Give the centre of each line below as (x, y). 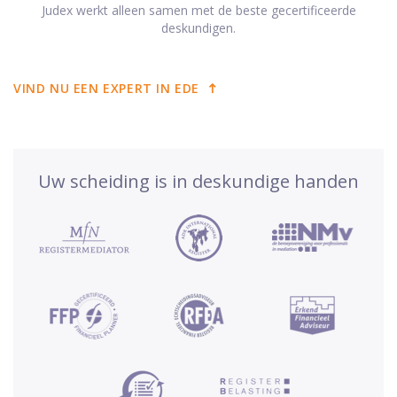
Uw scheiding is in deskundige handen (198, 181)
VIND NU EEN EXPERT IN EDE (106, 88)
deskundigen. (198, 27)
